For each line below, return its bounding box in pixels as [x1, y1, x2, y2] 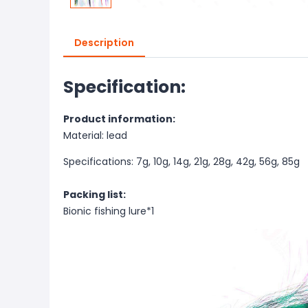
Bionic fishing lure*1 [63, 204, 154, 218]
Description [74, 36, 134, 49]
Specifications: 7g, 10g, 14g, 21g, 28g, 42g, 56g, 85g [63, 155, 300, 168]
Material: [63, 129, 107, 142]
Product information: [63, 112, 175, 126]
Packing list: [63, 188, 126, 201]
